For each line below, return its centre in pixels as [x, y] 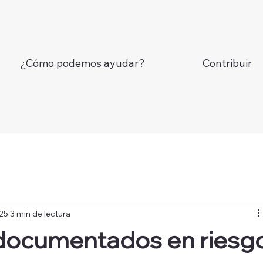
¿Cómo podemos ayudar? [82, 63]
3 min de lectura [41, 213]
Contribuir [227, 63]
